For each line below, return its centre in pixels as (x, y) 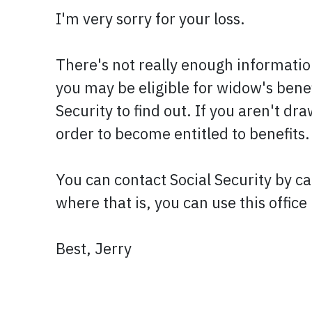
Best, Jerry (94, 248)
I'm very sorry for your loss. (150, 18)
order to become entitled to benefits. (183, 133)
